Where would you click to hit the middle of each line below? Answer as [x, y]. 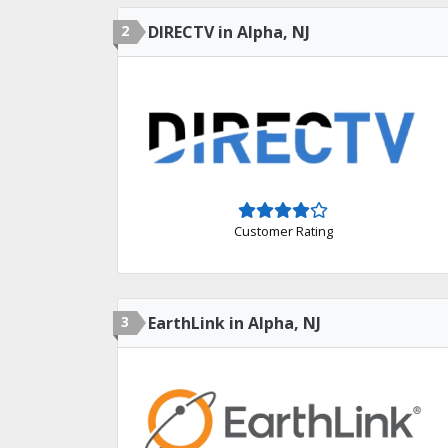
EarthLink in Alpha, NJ [234, 323]
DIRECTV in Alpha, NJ [229, 32]
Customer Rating [283, 230]
